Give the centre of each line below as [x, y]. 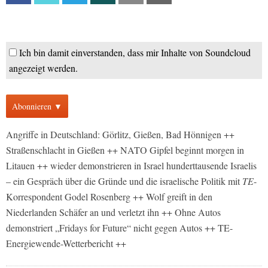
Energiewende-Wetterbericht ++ [66, 243]
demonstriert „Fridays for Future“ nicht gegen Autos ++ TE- [119, 228]
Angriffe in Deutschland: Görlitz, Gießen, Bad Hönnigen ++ [120, 134]
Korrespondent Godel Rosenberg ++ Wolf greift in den [109, 197]
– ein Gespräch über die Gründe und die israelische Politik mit [124, 181]
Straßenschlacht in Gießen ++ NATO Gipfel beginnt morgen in [125, 150]
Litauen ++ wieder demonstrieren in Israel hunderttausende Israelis [131, 165]
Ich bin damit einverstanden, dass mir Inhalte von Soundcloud [135, 52]
